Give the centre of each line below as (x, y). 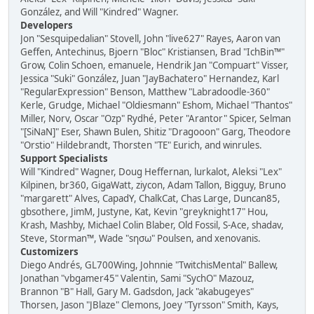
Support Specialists (64, 158)
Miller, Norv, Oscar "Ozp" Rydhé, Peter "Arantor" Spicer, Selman (156, 118)
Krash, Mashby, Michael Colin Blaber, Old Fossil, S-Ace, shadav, (152, 225)
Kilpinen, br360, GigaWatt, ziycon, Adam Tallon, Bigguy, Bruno (153, 185)
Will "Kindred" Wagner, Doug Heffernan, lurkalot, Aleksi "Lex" (151, 172)
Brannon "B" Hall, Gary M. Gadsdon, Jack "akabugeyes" (137, 292)
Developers (47, 25)
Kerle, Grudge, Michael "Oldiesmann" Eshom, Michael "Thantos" (156, 105)
